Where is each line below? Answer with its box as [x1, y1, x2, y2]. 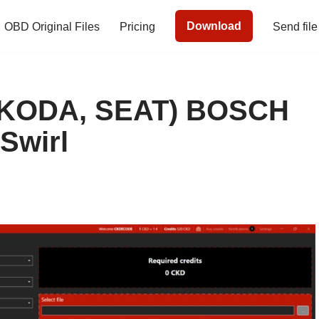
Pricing [120, 20, 155, 33]
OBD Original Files [4, 20, 100, 33]
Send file [273, 20, 318, 33]
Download [187, 20, 241, 33]
